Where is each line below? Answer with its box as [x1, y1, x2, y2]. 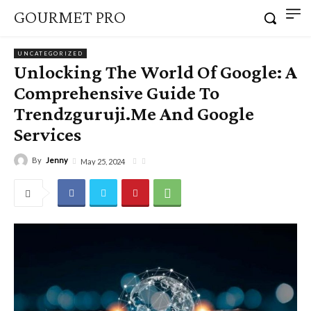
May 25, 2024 [81, 156, 125, 166]
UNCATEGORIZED [17, 49, 83, 57]
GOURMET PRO [14, 7, 126, 27]
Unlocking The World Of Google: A [14, 60, 297, 83]
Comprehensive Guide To [14, 81, 219, 103]
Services [14, 123, 81, 145]
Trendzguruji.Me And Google [14, 102, 254, 124]
